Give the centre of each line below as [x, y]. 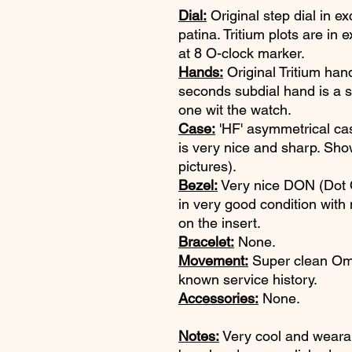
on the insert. [222, 223]
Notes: [199, 336]
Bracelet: [206, 242]
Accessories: [218, 298]
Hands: [201, 72]
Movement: [213, 260]
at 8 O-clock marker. [242, 53]
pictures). [207, 166]
